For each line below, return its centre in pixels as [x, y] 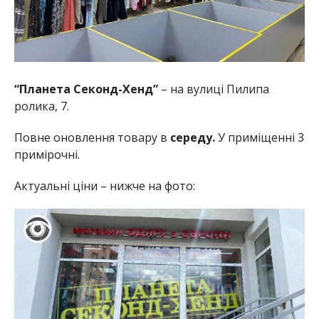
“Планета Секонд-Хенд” [86, 89]
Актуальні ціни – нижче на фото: [104, 185]
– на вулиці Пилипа [213, 89]
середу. [192, 137]
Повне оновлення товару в [90, 137]
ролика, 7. [41, 106]
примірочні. [47, 154]
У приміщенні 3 [261, 137]
